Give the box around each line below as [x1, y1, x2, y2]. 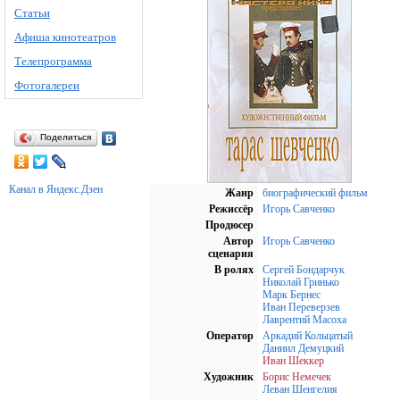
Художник [204, 370, 254, 383]
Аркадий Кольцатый [262, 329, 353, 342]
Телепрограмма [14, 54, 92, 68]
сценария [208, 246, 254, 260]
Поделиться [40, 132, 91, 142]
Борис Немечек [262, 370, 331, 383]
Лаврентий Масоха [262, 312, 346, 326]
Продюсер [205, 218, 254, 231]
